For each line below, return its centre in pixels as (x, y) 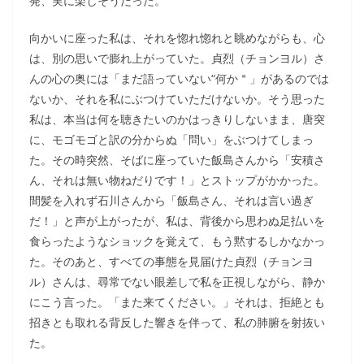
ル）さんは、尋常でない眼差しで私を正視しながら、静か (177, 282)
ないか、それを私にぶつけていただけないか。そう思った (177, 99)
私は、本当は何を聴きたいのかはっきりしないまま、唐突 (177, 119)
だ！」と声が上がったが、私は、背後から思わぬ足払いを (177, 221)
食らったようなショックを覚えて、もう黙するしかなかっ (177, 241)
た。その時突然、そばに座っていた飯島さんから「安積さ (177, 160)
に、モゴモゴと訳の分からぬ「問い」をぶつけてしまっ (171, 139)
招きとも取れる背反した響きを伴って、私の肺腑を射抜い (177, 322)
